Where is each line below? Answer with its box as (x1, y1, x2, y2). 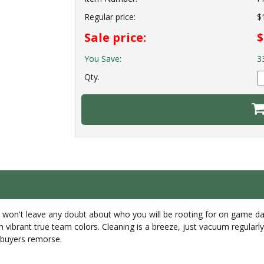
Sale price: (84, 29, 146, 46)
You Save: (84, 53, 121, 65)
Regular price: (84, 11, 136, 23)
